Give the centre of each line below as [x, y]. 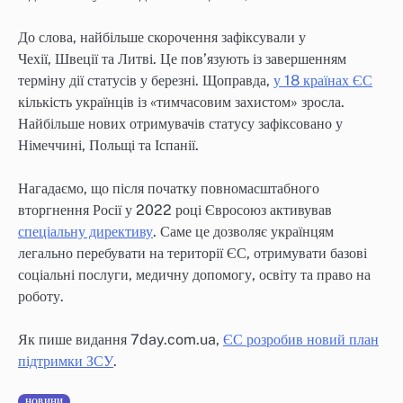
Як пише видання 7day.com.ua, [121, 340]
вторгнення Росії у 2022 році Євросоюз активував [175, 210]
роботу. [41, 297]
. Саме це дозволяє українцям [243, 232]
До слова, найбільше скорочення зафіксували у [162, 37]
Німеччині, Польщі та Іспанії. [108, 145]
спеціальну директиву [85, 232]
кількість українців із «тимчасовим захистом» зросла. [181, 102]
